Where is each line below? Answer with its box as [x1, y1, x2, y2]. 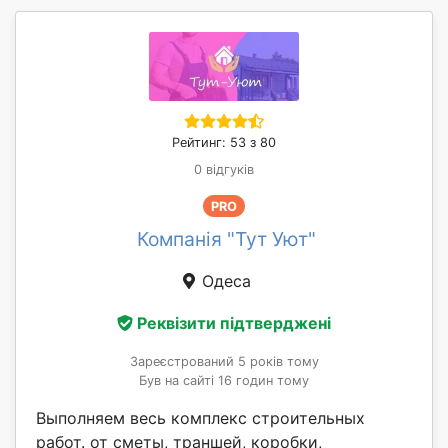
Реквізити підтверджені [137, 312, 331, 333]
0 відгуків [194, 162, 254, 178]
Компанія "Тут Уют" [136, 227, 316, 252]
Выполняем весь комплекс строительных [36, 407, 365, 428]
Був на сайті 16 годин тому [139, 372, 309, 388]
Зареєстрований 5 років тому [129, 353, 319, 369]
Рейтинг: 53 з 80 [172, 135, 276, 151]
